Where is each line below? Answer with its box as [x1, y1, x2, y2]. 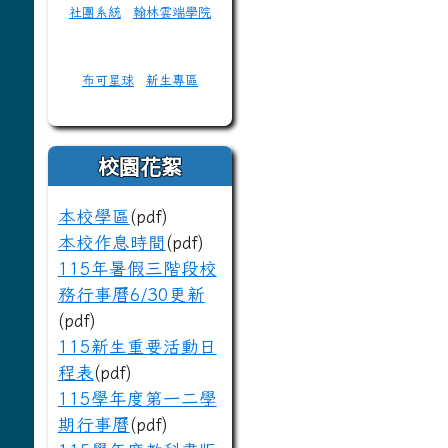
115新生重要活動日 [57, 338, 217, 355]
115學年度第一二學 [57, 390, 217, 407]
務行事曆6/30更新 [57, 286, 205, 303]
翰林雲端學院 [132, 5, 211, 19]
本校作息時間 [57, 234, 166, 251]
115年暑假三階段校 [57, 260, 217, 277]
